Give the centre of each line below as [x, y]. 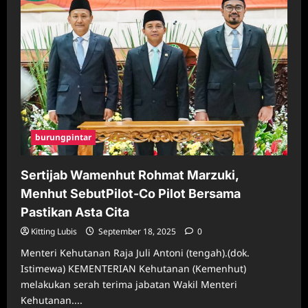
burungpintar [63, 137]
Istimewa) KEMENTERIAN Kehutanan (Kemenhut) [133, 268]
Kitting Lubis [54, 231]
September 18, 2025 [137, 231]
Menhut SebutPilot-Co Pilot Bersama [131, 193]
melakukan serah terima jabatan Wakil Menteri [129, 284]
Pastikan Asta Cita [75, 212]
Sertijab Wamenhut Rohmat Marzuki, [130, 175]
